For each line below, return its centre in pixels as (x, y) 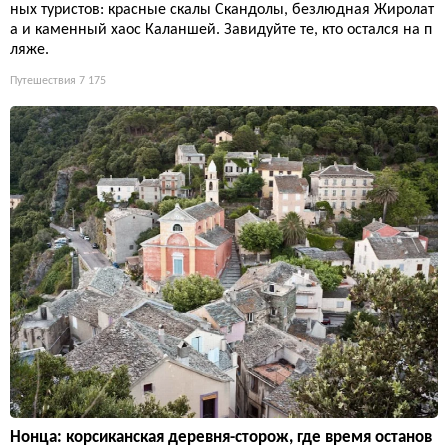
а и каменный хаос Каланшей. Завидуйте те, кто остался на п (221, 29)
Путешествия (43, 80)
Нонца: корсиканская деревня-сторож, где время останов (221, 437)
